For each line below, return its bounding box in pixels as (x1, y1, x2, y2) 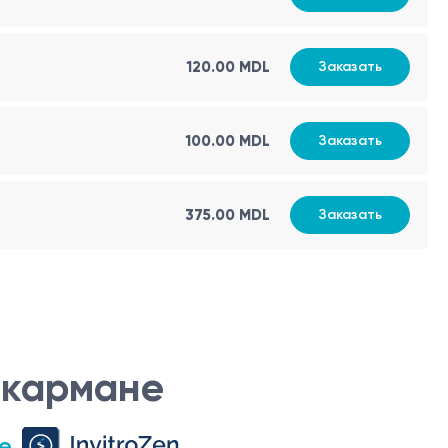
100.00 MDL (185, 132, 270, 150)
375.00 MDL (185, 206, 270, 224)
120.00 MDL (186, 58, 270, 76)
